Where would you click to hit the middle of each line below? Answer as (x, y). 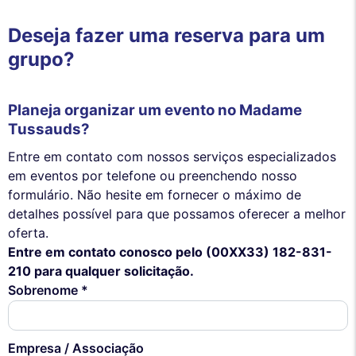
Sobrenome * (48, 290)
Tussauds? (49, 130)
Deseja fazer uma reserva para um (166, 35)
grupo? (41, 59)
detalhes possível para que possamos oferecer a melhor (177, 213)
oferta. (28, 232)
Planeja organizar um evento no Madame (155, 110)
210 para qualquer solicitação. (101, 271)
